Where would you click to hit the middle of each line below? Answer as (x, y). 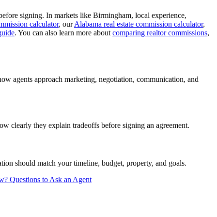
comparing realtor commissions (160, 33)
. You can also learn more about (63, 33)
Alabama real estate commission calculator (139, 24)
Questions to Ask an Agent (51, 179)
